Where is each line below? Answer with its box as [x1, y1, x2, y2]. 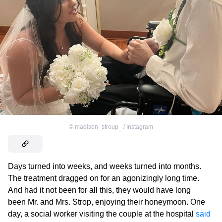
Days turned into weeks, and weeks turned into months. [8, 162, 201, 170]
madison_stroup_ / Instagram [75, 123, 153, 130]
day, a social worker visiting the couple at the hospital [8, 209, 196, 218]
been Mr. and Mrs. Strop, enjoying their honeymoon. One [8, 197, 205, 206]
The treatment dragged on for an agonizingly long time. [8, 173, 199, 182]
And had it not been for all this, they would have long [8, 185, 191, 194]
